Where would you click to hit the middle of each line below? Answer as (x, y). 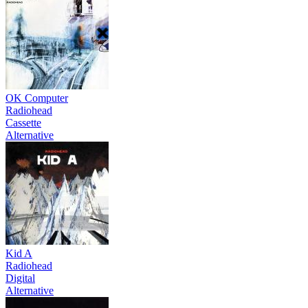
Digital (20, 278)
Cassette (23, 122)
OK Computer (37, 98)
